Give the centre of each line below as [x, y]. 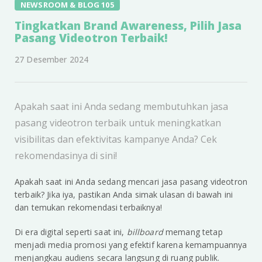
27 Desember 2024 [52, 60]
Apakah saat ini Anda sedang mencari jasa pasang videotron [131, 182]
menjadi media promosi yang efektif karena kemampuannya [131, 245]
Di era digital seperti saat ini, [71, 232]
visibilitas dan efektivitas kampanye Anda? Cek [116, 139]
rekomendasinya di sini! [66, 156]
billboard [146, 232]
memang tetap [194, 232]
